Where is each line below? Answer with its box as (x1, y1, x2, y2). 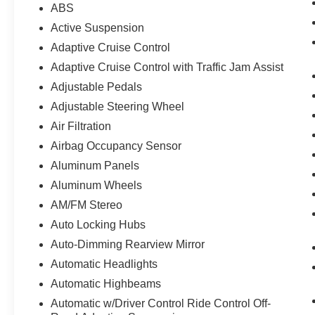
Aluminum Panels (51, 160, 140, 172)
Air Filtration (51, 120, 112, 133)
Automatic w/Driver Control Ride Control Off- (51, 297, 271, 310)
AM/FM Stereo (51, 199, 123, 212)
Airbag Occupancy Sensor (51, 140, 182, 153)
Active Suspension (51, 22, 145, 34)
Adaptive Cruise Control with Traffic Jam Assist (51, 61, 284, 74)
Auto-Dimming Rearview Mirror (51, 238, 205, 251)
